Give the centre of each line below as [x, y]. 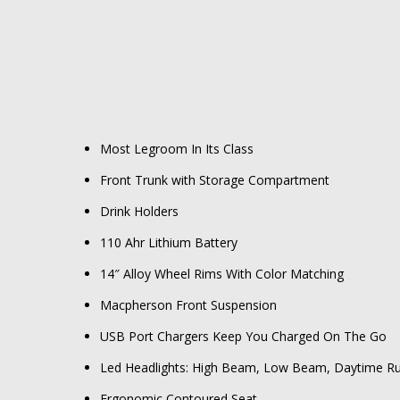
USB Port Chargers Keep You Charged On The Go [243, 337]
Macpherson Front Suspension [188, 305]
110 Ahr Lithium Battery [169, 243]
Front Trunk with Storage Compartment [215, 180]
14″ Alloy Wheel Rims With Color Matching [222, 274]
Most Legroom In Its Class [177, 149]
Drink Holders [139, 212]
